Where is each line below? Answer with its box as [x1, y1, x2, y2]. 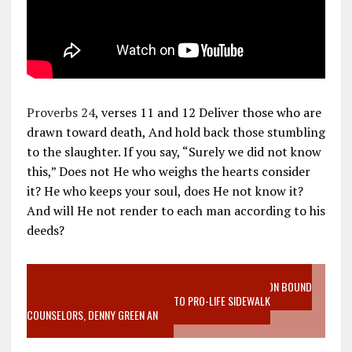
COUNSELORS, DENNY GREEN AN [26, 306, 158, 323]
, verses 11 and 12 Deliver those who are [94, 103, 321, 121]
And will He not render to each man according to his [26, 201, 325, 219]
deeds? [26, 221, 64, 239]
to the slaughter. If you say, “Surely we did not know [26, 142, 321, 160]
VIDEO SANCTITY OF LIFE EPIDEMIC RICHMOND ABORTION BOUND [42, 277, 312, 295]
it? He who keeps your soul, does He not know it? [26, 181, 303, 200]
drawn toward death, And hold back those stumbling [26, 123, 325, 141]
